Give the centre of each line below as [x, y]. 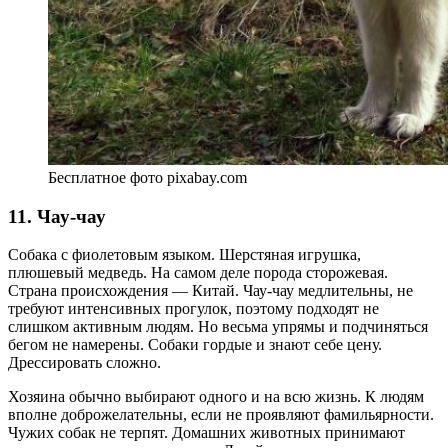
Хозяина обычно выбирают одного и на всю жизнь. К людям [216, 397]
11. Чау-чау [57, 216]
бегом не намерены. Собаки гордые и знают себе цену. [195, 345]
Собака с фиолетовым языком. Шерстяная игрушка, [184, 255]
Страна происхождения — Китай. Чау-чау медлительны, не [210, 291]
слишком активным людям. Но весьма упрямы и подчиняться [218, 327]
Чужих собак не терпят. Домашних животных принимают [206, 433]
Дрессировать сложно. [84, 363]
